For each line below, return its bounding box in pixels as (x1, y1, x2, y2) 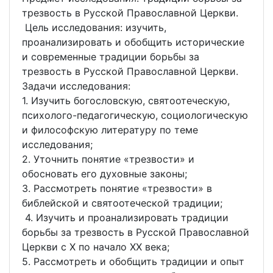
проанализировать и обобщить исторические (22, 36, 244, 49)
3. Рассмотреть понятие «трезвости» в (22, 182, 212, 195)
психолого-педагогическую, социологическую (22, 109, 248, 122)
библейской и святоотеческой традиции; (22, 197, 222, 210)
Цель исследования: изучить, (22, 21, 166, 34)
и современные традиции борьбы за (22, 51, 199, 63)
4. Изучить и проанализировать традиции (22, 211, 229, 224)
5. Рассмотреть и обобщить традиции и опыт (22, 255, 244, 268)
